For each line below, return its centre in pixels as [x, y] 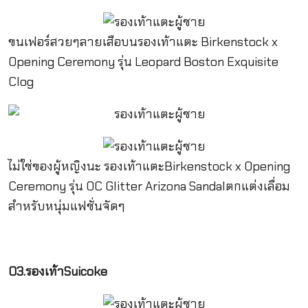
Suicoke [85, 271]
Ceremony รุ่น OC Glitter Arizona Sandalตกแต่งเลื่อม [149, 187]
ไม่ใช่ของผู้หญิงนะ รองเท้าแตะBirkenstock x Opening [149, 167]
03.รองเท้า [36, 271]
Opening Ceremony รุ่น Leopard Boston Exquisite [143, 62]
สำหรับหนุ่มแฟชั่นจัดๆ [66, 207]
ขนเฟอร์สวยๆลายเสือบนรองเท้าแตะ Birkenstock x [143, 42]
